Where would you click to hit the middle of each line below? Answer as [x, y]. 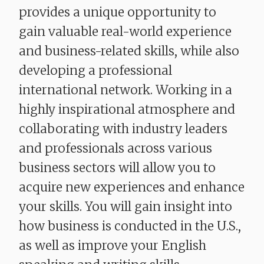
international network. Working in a [126, 90]
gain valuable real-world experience [125, 32]
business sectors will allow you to [117, 168]
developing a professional [95, 71]
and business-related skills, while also [129, 51]
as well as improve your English [113, 246]
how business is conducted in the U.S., [130, 226]
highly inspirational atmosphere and [127, 110]
